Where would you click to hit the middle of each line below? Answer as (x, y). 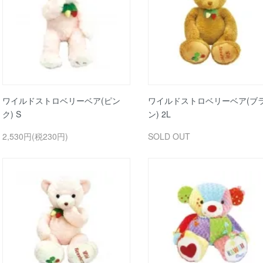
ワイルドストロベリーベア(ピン (61, 100)
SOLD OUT (169, 136)
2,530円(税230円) (35, 136)
